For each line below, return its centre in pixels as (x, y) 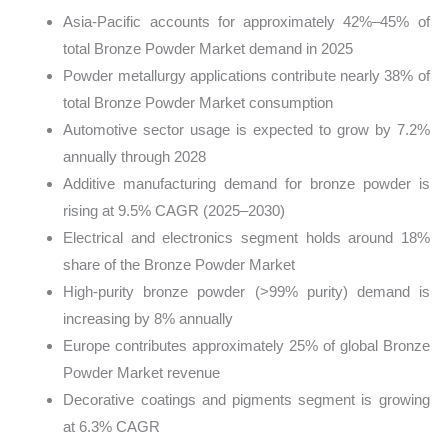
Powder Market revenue (142, 372)
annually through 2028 (135, 156)
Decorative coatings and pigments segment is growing (246, 399)
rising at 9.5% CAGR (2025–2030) (174, 210)
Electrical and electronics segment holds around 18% (246, 237)
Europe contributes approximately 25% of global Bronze (246, 345)
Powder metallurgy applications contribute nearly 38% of (246, 75)
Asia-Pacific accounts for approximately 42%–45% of (246, 21)
